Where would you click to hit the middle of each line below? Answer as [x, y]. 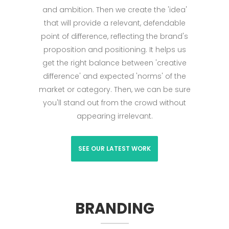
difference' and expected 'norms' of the [114, 76]
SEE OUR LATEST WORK [114, 148]
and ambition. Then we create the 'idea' [114, 9]
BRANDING [114, 208]
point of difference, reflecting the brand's [114, 36]
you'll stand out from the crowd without [114, 102]
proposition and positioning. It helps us [114, 49]
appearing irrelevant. [114, 116]
